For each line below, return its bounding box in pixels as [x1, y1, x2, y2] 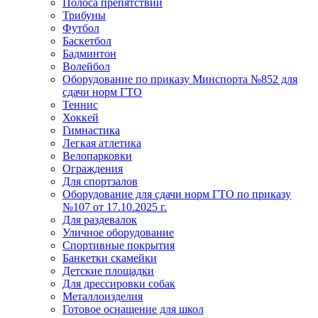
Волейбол [62, 60, 110, 72]
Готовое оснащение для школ [62, 303, 204, 315]
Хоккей [62, 111, 99, 124]
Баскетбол [62, 35, 111, 47]
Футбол [62, 22, 99, 34]
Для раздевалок [62, 214, 137, 226]
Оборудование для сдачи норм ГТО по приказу [62, 188, 291, 200]
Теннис [62, 99, 98, 111]
